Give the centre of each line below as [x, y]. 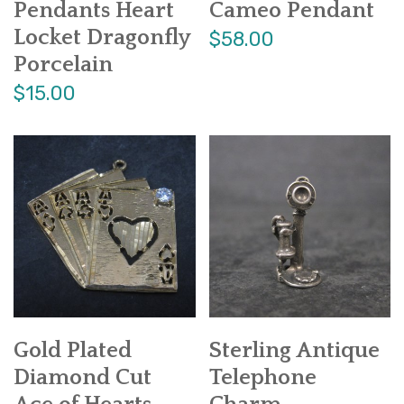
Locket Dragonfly [102, 38]
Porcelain [63, 65]
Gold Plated [73, 350]
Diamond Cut [83, 377]
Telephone [262, 377]
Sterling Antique [294, 350]
